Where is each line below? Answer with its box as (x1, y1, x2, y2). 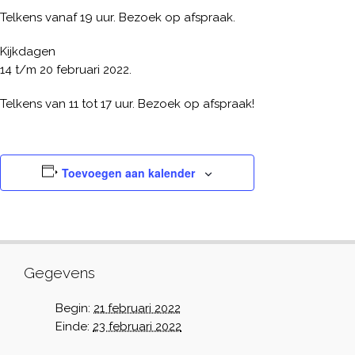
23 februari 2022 (93, 319, 181, 334)
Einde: (55, 319, 90, 334)
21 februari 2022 (94, 301, 181, 315)
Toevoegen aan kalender (62, 165, 196, 181)
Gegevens (24, 264, 95, 281)
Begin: (55, 301, 90, 315)
